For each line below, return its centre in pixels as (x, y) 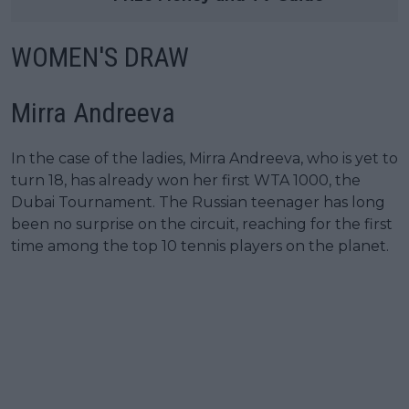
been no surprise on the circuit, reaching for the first (202, 224)
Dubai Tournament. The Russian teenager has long (198, 202)
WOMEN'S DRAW (100, 57)
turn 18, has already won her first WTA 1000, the (186, 180)
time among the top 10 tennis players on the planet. (200, 246)
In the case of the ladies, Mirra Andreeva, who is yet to (204, 158)
